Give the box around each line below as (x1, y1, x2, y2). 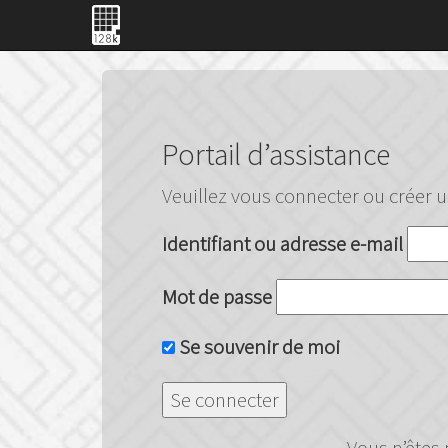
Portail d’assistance (162, 135, 390, 173)
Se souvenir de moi (175, 333, 340, 360)
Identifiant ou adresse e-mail (162, 230, 403, 257)
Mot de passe (162, 283, 272, 310)
